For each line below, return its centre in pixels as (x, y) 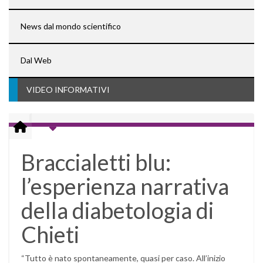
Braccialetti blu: (96, 162)
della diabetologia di (117, 210)
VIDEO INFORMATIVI (68, 90)
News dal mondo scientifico (71, 26)
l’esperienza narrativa (125, 186)
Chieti (50, 235)
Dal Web (36, 60)
